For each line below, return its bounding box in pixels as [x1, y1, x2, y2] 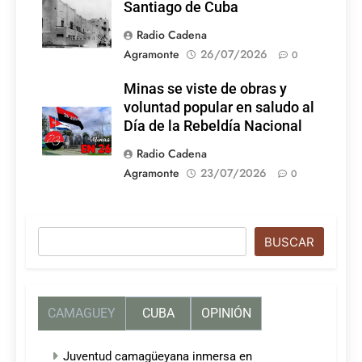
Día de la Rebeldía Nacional [124, 117, 302, 134]
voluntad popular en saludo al [124, 99, 314, 116]
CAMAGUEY [48, 305, 116, 321]
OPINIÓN [201, 305, 251, 321]
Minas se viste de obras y [124, 80, 287, 97]
